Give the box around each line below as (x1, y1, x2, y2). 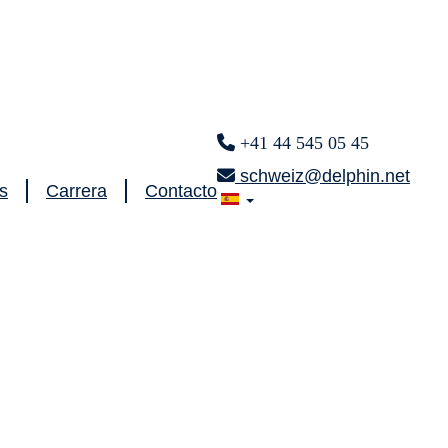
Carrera (46, 181, 107, 201)
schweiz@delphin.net (235, 165, 410, 186)
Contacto (145, 181, 217, 201)
